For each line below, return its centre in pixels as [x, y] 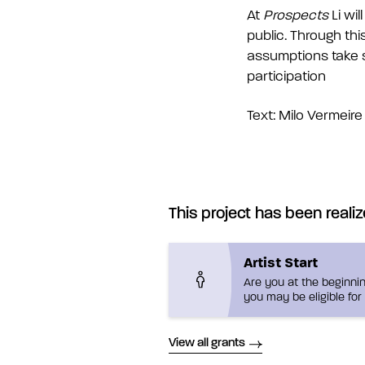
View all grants [207, 344]
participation [286, 77]
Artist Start [281, 262]
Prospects [297, 15]
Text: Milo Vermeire [305, 115]
